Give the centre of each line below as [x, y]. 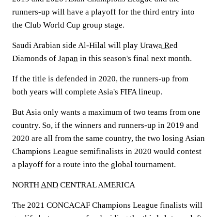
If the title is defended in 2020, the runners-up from [100, 79]
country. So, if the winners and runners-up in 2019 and [105, 125]
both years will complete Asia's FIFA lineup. [87, 92]
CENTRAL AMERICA [97, 185]
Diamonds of [35, 58]
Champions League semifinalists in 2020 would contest [107, 151]
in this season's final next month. [135, 58]
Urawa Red [159, 45]
